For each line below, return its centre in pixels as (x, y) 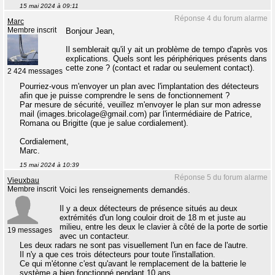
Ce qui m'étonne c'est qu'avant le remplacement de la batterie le (133, 264)
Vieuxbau (23, 180)
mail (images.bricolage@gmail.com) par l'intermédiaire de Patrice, (136, 114)
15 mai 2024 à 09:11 (49, 6)
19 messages (30, 230)
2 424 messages (35, 71)
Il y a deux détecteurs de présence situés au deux (149, 208)
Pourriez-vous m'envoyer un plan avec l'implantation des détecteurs (139, 86)
